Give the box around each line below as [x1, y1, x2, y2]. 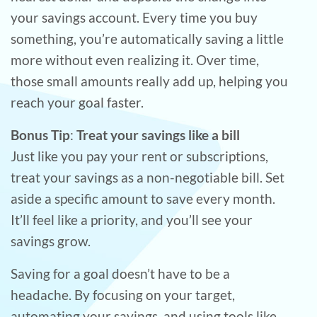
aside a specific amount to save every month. [11, 190, 275, 207]
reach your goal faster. [11, 94, 144, 111]
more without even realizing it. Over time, [11, 52, 259, 69]
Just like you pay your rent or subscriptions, [11, 148, 268, 165]
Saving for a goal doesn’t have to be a [11, 265, 230, 282]
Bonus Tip [11, 127, 70, 144]
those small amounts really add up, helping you [11, 73, 288, 90]
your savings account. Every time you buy [11, 9, 258, 26]
